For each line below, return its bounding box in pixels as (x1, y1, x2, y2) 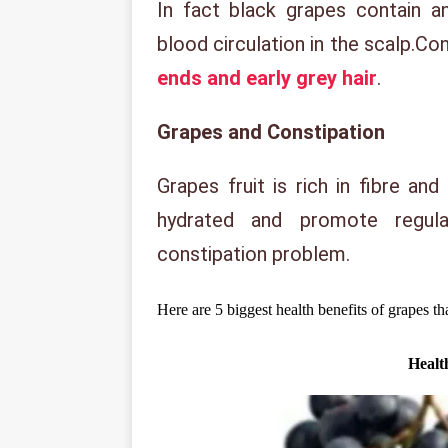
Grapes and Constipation (157, 120, 385, 144)
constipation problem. (157, 242, 350, 266)
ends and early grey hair (157, 66, 377, 90)
